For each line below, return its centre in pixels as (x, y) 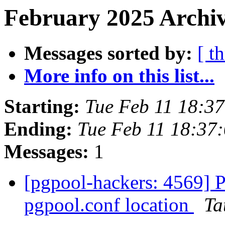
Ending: (38, 129)
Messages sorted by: (108, 53)
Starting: (42, 106)
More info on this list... (119, 76)
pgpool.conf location (109, 205)
